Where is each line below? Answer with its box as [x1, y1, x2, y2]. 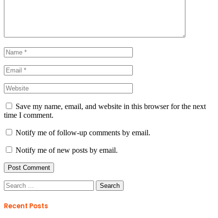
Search [3, 180, 24, 188]
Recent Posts [4, 201, 48, 211]
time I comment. [4, 110, 54, 119]
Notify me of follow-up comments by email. [16, 128, 150, 137]
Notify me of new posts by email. [16, 145, 118, 154]
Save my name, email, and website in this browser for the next [16, 102, 206, 110]
